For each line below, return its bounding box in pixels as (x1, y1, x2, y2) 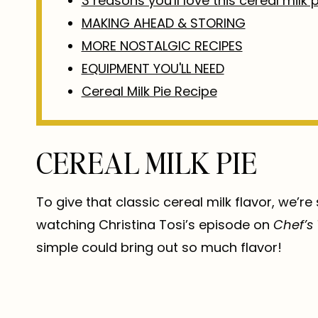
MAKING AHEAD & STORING (81, 14, 246, 33)
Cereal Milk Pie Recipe (81, 82, 217, 101)
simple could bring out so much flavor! (36, 238, 282, 257)
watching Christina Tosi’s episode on (36, 216, 273, 234)
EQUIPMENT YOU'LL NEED (81, 60, 224, 78)
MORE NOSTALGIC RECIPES (81, 37, 243, 55)
